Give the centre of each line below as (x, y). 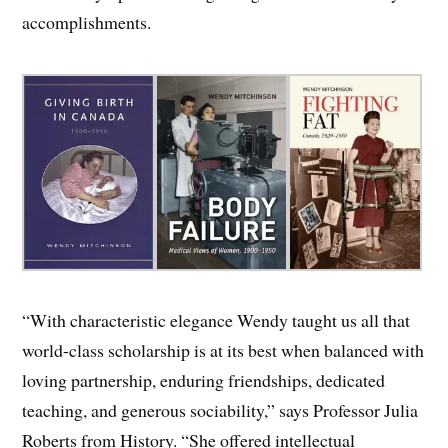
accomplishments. (87, 22)
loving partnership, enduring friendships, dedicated (204, 380)
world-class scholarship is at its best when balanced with (223, 350)
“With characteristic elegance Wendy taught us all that (216, 320)
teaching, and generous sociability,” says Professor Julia (220, 410)
